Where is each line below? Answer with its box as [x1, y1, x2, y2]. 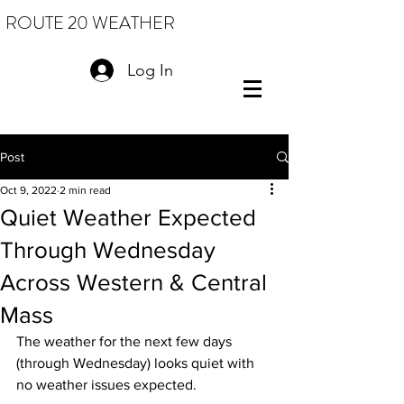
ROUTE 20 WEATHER [5, 10, 175, 36]
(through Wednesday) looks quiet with [16, 355, 258, 371]
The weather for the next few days [16, 334, 235, 349]
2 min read [60, 184, 111, 197]
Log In [126, 60, 173, 80]
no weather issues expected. [16, 377, 204, 392]
